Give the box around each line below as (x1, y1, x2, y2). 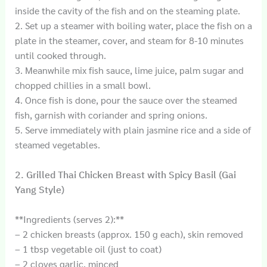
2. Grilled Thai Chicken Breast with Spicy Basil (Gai (14, 168, 236, 181)
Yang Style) (14, 183, 64, 195)
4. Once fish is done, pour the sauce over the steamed (14, 94, 237, 107)
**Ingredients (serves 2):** (14, 212, 124, 225)
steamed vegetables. (14, 138, 100, 151)
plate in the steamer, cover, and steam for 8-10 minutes (14, 34, 244, 47)
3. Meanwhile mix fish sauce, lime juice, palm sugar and (14, 64, 244, 77)
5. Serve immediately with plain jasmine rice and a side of (14, 123, 251, 136)
